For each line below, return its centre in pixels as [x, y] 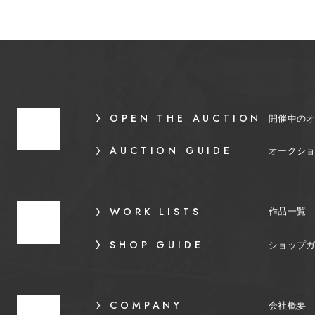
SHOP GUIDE [157, 244]
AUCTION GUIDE [171, 151]
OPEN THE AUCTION [186, 118]
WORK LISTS [156, 211]
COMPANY [147, 306]
